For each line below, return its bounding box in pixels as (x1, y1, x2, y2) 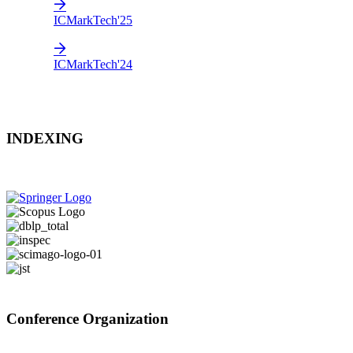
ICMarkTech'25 (54, 13, 132, 27)
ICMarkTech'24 (54, 58, 132, 71)
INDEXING (6, 130, 84, 147)
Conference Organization (6, 310, 169, 327)
